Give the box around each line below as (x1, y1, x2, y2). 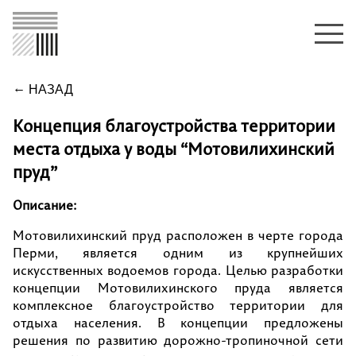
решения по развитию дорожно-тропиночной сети (12, 332, 344, 348)
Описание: (12, 197, 77, 213)
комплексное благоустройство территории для (12, 297, 344, 313)
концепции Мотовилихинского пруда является (12, 280, 344, 296)
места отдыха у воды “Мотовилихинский (12, 138, 335, 160)
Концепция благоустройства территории (12, 115, 335, 137)
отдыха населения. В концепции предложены (12, 315, 344, 331)
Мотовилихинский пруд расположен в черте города (12, 227, 344, 243)
